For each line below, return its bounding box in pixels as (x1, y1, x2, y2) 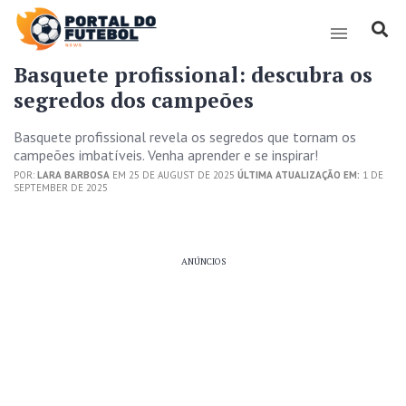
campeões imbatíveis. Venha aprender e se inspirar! (14, 146, 318, 164)
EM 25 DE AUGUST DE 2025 (110, 169, 237, 181)
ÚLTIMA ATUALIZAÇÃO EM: (237, 169, 360, 181)
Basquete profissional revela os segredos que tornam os (14, 128, 356, 146)
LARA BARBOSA (37, 169, 110, 181)
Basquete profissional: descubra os (14, 61, 372, 89)
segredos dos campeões (14, 86, 254, 114)
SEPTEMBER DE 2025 (14, 181, 108, 194)
